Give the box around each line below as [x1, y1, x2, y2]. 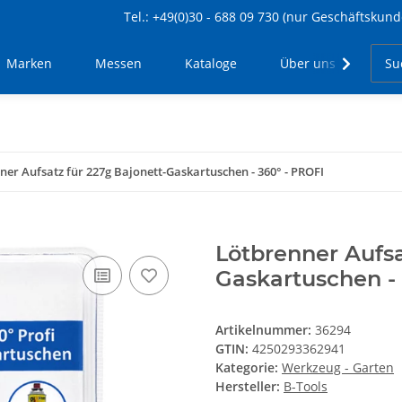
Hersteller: [215, 378, 280, 396]
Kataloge [185, 55, 238, 73]
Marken [6, 55, 53, 73]
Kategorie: [215, 359, 282, 377]
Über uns [280, 55, 336, 73]
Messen [95, 55, 143, 73]
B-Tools [284, 378, 328, 396]
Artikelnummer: [215, 321, 315, 339]
